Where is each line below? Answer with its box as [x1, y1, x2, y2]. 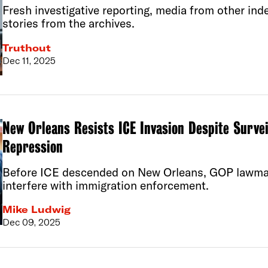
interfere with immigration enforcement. [2, 178, 209, 193]
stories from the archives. [2, 16, 135, 31]
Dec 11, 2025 [2, 54, 56, 66]
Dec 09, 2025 [2, 216, 60, 229]
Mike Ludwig [2, 203, 71, 216]
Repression [2, 136, 63, 157]
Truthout [2, 41, 51, 54]
